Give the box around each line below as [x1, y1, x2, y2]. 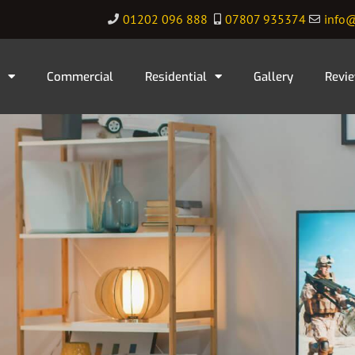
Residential [145, 68, 207, 85]
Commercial [47, 68, 113, 85]
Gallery [254, 68, 293, 85]
